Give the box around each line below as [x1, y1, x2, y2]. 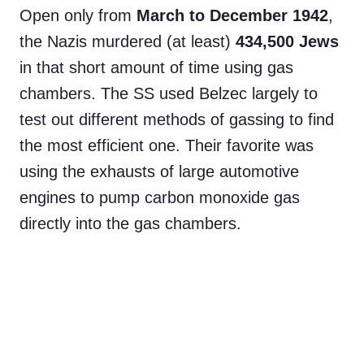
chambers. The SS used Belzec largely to [19, 84, 318, 103]
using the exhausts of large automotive [19, 162, 299, 181]
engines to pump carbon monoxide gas [19, 188, 300, 207]
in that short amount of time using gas [19, 58, 293, 77]
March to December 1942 [136, 6, 328, 25]
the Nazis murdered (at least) [19, 32, 236, 51]
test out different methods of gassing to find [19, 110, 334, 129]
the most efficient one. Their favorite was [19, 136, 314, 155]
